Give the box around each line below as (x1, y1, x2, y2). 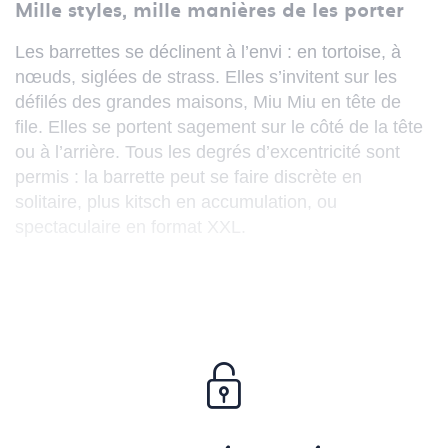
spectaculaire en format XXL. (15, 217, 246, 238)
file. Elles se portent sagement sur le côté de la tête (15, 117, 423, 138)
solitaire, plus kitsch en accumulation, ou (15, 192, 337, 213)
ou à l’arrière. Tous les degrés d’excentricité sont (15, 142, 400, 163)
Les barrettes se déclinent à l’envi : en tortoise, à (15, 42, 401, 63)
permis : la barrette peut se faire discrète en (15, 167, 362, 188)
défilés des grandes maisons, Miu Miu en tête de (15, 92, 401, 113)
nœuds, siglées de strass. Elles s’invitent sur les (15, 67, 397, 88)
